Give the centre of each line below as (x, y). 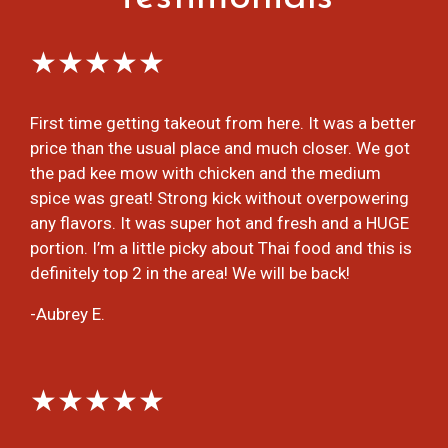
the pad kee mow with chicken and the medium (205, 173)
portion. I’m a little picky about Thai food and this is (221, 248)
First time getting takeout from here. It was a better (223, 123)
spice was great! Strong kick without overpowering (219, 198)
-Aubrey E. (67, 314)
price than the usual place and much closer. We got (220, 148)
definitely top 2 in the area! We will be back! (190, 273)
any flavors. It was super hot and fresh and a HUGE (219, 223)
